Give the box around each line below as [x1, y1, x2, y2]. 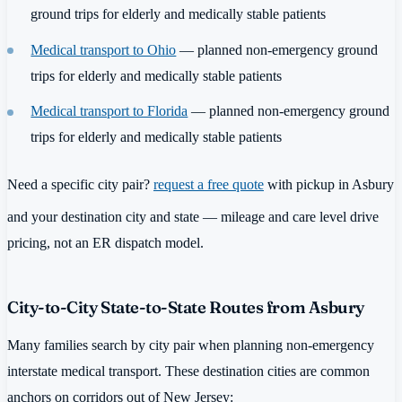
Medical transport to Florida [31, 101, 188, 119]
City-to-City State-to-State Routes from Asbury [7, 297, 364, 319]
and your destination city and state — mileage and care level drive [7, 208, 379, 226]
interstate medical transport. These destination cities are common [7, 362, 370, 380]
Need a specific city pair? [7, 175, 153, 193]
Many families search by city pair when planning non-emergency [7, 336, 374, 354]
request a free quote [153, 175, 264, 193]
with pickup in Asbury [264, 175, 394, 193]
